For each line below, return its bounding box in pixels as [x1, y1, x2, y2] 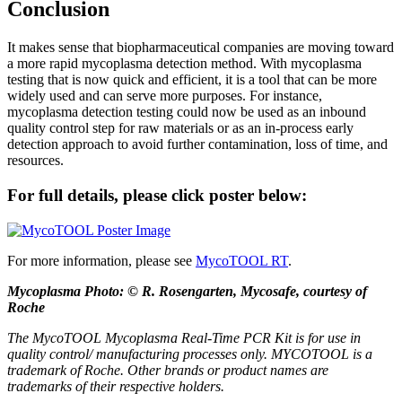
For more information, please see [7, 252, 196, 268]
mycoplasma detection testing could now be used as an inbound [7, 104, 366, 120]
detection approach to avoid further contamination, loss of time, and [7, 136, 388, 153]
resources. [7, 153, 64, 169]
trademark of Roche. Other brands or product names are [7, 362, 328, 378]
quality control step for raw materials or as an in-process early [7, 120, 354, 136]
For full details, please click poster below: [7, 185, 307, 205]
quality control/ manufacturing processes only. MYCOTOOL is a [7, 345, 372, 362]
